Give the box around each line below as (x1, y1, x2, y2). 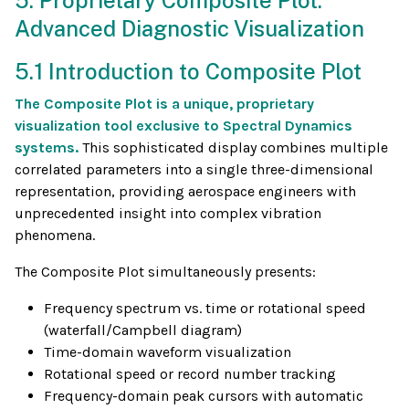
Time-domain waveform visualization (44, 343, 291, 362)
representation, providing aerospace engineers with (15, 183, 356, 201)
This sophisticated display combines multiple (82, 139, 388, 157)
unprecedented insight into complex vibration (15, 204, 321, 223)
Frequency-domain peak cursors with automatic (44, 387, 363, 405)
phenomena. (15, 226, 95, 245)
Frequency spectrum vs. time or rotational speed (44, 299, 366, 318)
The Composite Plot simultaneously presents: (15, 263, 316, 281)
